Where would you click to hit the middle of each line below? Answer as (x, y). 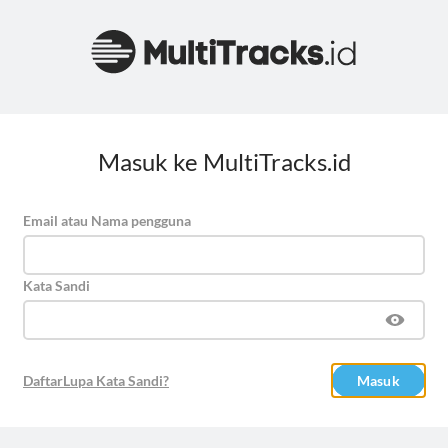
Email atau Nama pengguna (107, 220)
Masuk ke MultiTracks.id (224, 161)
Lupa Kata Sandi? (116, 381)
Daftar (43, 381)
